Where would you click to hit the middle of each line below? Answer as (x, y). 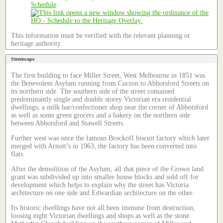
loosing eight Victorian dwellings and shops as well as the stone (100, 216)
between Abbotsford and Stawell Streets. (68, 123)
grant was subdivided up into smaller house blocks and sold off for (105, 177)
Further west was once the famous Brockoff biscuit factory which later (111, 138)
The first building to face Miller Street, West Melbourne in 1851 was (108, 76)
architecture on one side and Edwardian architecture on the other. (103, 193)
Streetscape (23, 59)
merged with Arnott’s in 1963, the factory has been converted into (104, 146)
